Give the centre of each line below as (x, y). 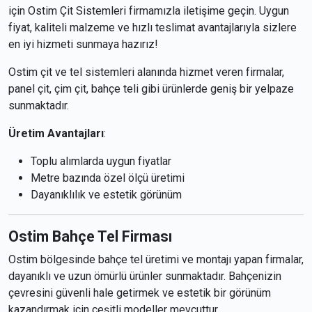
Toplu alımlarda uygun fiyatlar (101, 162)
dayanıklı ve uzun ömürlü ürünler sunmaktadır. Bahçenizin (145, 276)
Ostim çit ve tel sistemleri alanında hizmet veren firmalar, (146, 72)
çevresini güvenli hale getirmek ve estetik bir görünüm (140, 293)
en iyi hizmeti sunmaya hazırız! (83, 45)
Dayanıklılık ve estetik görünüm (106, 195)
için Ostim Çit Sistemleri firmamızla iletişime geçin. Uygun (149, 11)
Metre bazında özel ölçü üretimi (108, 178)
